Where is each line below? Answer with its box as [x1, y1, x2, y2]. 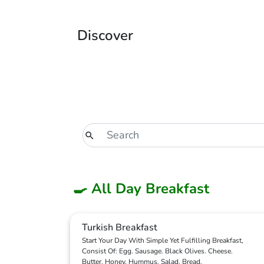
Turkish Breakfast [82, 221, 157, 234]
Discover [77, 26, 133, 45]
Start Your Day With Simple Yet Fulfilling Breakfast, [82, 236, 243, 245]
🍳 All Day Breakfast [73, 179, 209, 198]
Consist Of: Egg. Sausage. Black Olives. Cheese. [82, 246, 233, 256]
